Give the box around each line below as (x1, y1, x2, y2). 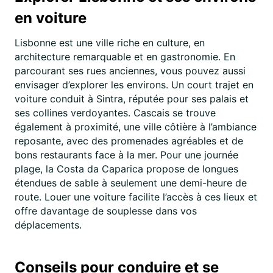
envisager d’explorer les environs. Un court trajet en (15, 79, 253, 91)
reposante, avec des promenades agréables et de (15, 135, 243, 147)
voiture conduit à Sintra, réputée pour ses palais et (15, 93, 249, 105)
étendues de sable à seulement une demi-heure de (15, 177, 247, 189)
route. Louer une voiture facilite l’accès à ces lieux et (15, 191, 257, 203)
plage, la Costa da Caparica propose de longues (15, 163, 238, 175)
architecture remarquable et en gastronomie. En (15, 51, 235, 63)
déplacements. (15, 219, 82, 231)
